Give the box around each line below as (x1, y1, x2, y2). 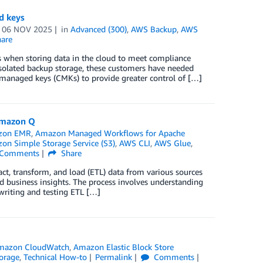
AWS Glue (154, 138, 191, 148)
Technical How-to (23, 252, 87, 262)
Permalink (95, 252, 133, 262)
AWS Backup (131, 24, 177, 34)
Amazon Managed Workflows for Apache (35, 128, 186, 138)
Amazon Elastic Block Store (73, 242, 174, 252)
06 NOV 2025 (2, 24, 53, 34)
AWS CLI (119, 138, 150, 148)
